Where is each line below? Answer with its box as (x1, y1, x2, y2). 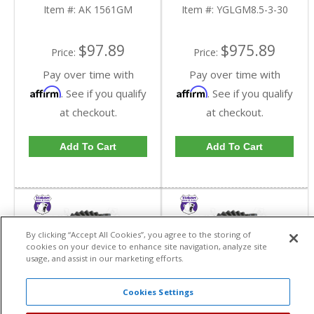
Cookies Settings (122, 287, 194, 297)
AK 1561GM (78, 2, 132, 16)
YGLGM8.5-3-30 (216, 2, 288, 16)
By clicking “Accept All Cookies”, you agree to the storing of (25, 228, 251, 240)
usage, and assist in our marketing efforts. (25, 252, 184, 264)
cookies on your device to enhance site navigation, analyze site (25, 240, 267, 252)
